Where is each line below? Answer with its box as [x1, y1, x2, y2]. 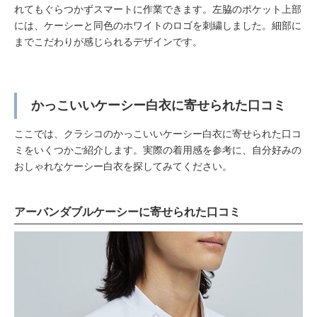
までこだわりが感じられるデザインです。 [14, 36, 202, 47]
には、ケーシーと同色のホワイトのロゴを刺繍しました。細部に [14, 20, 301, 31]
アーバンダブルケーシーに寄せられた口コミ [14, 206, 241, 218]
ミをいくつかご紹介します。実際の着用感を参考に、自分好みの [14, 144, 301, 156]
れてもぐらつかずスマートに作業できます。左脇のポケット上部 [14, 4, 301, 15]
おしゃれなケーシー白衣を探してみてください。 [14, 161, 232, 172]
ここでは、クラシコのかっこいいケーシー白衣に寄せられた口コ [14, 128, 301, 139]
